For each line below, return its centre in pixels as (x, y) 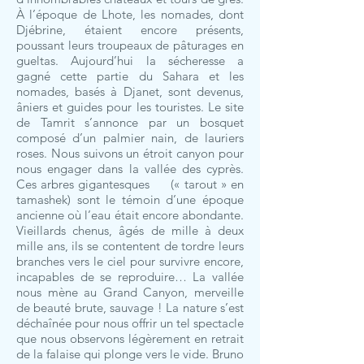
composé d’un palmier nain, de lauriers (130, 138)
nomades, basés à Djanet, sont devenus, (130, 91)
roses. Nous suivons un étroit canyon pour (130, 153)
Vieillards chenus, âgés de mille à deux (130, 230)
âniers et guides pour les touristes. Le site (130, 107)
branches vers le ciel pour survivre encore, (130, 261)
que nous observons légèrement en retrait (130, 338)
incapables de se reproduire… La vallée (130, 277)
